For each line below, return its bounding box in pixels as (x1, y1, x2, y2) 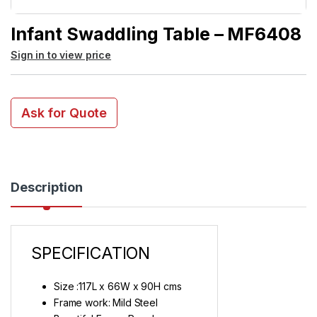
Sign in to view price (11, 49, 112, 62)
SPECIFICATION (31, 243, 151, 264)
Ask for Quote (21, 105, 108, 121)
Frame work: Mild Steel (54, 296, 158, 309)
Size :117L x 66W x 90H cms (54, 280, 182, 293)
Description (11, 180, 83, 195)
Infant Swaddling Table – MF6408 (11, 23, 301, 45)
